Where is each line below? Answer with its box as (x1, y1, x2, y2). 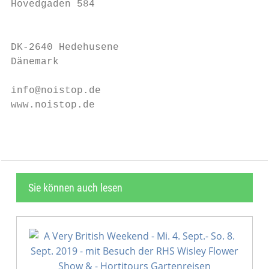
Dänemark (11, 56, 59, 67)
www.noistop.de (11, 100, 95, 110)
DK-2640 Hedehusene (11, 42, 119, 53)
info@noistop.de (11, 85, 101, 96)
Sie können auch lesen (28, 181, 122, 194)
